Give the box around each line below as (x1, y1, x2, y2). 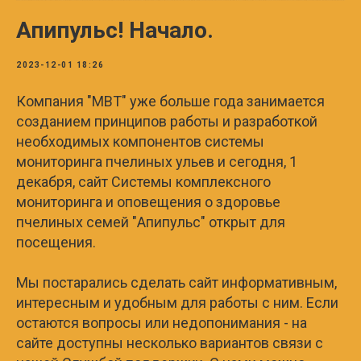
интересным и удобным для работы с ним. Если (16, 293, 338, 311)
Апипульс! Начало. (16, 16, 214, 44)
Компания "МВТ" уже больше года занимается (16, 92, 325, 110)
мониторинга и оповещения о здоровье (16, 193, 280, 210)
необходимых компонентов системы (16, 132, 264, 150)
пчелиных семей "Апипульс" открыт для (16, 213, 285, 230)
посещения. (16, 233, 96, 251)
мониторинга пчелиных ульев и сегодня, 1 (16, 152, 297, 170)
